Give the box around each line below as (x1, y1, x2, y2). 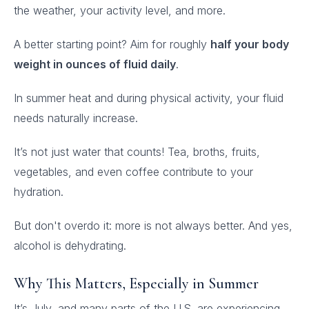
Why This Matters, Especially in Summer (14, 275, 259, 292)
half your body (210, 37, 289, 51)
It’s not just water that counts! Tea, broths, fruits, (14, 145, 260, 159)
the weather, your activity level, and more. (14, 3, 226, 17)
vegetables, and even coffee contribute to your (14, 165, 253, 179)
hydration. (14, 185, 63, 199)
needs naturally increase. (14, 111, 138, 125)
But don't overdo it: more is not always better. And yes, (14, 219, 292, 232)
